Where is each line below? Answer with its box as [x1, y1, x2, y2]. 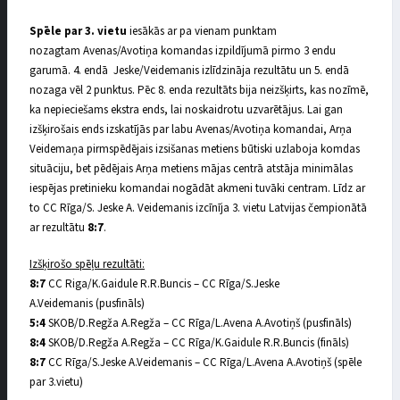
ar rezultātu [29, 219, 87, 236]
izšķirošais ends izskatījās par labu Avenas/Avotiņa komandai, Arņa [29, 121, 352, 137]
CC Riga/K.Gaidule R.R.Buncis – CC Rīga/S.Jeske [46, 276, 279, 293]
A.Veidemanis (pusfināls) [29, 296, 145, 312]
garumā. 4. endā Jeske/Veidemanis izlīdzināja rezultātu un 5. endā [29, 62, 349, 79]
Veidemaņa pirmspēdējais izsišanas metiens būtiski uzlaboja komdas [29, 140, 360, 157]
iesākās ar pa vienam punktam [129, 22, 277, 39]
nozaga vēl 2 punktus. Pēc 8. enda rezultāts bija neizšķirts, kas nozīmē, [29, 81, 369, 98]
